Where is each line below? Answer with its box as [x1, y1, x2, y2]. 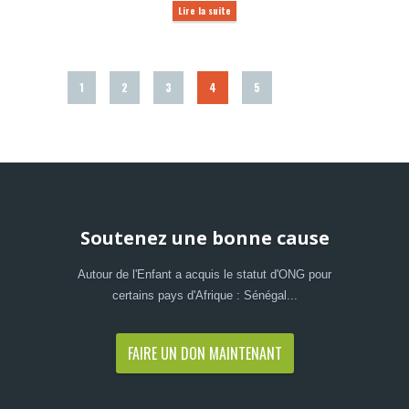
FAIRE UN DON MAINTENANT [127, 342, 282, 365]
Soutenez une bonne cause [79, 225, 330, 251]
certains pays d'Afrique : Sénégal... [111, 288, 298, 303]
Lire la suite [178, 4, 231, 18]
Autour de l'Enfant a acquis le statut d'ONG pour [78, 267, 331, 282]
